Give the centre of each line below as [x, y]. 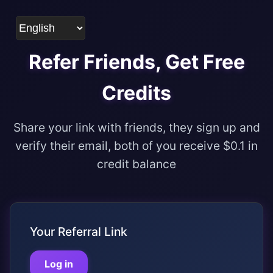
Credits [136, 93]
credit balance [136, 164]
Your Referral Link [79, 232]
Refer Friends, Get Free [136, 62]
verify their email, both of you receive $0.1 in [136, 146]
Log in [59, 264]
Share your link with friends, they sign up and [136, 127]
